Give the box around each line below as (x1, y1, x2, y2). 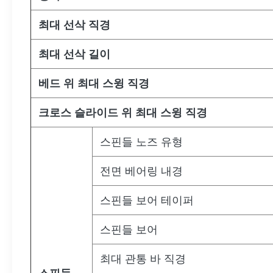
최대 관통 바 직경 (100, 253, 186, 265)
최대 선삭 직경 (38, 19, 110, 31)
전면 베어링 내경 (100, 165, 183, 177)
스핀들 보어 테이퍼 (100, 194, 194, 207)
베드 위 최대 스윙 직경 (38, 77, 149, 90)
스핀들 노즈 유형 (100, 136, 183, 148)
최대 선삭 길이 (38, 48, 110, 60)
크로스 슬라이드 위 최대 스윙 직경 (38, 107, 207, 119)
